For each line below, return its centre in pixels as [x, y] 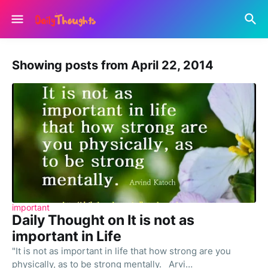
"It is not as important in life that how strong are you [121, 251]
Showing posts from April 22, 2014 [113, 65]
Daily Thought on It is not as [103, 220]
